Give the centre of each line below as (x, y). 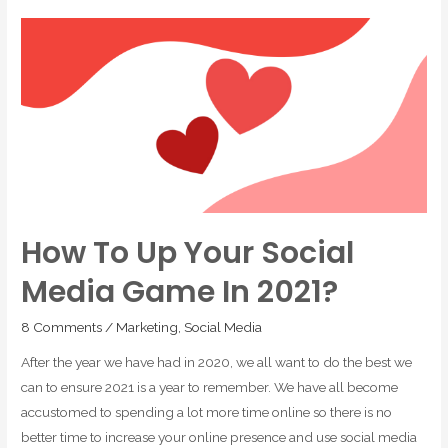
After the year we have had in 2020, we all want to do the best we (217, 362)
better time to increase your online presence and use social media (219, 437)
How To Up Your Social (188, 252)
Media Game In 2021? (180, 291)
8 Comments (62, 326)
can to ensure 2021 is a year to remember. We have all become (210, 387)
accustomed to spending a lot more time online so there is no (207, 412)
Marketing (147, 326)
